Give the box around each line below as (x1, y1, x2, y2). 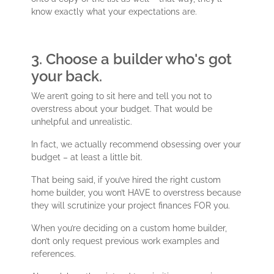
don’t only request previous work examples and (31, 236, 220, 246)
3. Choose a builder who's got (31, 50, 232, 68)
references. (31, 249, 79, 259)
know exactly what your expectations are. (31, 7, 200, 17)
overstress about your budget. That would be (31, 104, 213, 114)
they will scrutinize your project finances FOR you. (31, 201, 233, 211)
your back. (31, 67, 103, 86)
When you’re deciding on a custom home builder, (31, 223, 228, 234)
